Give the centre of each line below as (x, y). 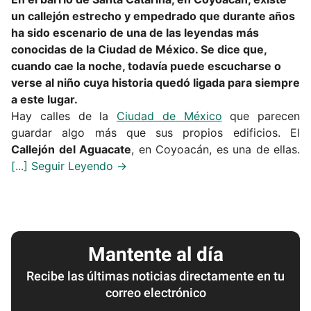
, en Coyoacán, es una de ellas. (216, 150)
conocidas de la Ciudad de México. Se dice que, (139, 50)
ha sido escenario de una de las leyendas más (135, 33)
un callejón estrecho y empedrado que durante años (153, 16)
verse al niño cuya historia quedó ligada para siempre (155, 83)
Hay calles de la (64, 116)
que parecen (261, 116)
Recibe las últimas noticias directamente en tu (155, 276)
